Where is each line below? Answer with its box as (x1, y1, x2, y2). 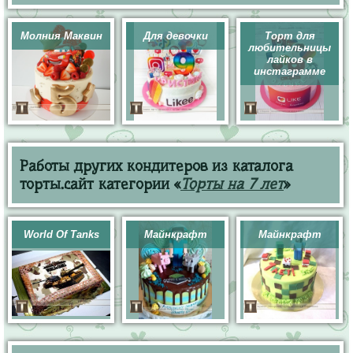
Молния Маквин (20, 30, 102, 42)
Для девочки (143, 30, 208, 42)
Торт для (264, 30, 315, 42)
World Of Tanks (23, 229, 99, 240)
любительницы (248, 42, 331, 54)
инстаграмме (254, 65, 325, 77)
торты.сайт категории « (20, 175, 180, 193)
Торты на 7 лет (180, 175, 284, 193)
